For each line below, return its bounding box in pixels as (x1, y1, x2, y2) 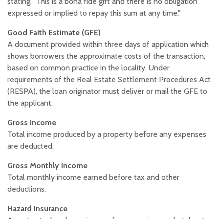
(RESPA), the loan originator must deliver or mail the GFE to (7, 87, 207, 96)
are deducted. (7, 141, 54, 151)
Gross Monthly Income (7, 161, 88, 171)
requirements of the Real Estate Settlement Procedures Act (7, 75, 211, 85)
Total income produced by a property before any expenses (7, 130, 206, 139)
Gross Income (7, 118, 56, 128)
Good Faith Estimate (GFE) (7, 28, 101, 38)
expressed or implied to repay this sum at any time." (7, 8, 180, 18)
